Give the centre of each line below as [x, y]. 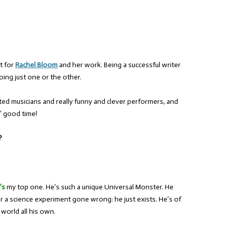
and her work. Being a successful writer [119, 65]
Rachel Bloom [36, 65]
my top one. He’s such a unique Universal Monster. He [89, 187]
